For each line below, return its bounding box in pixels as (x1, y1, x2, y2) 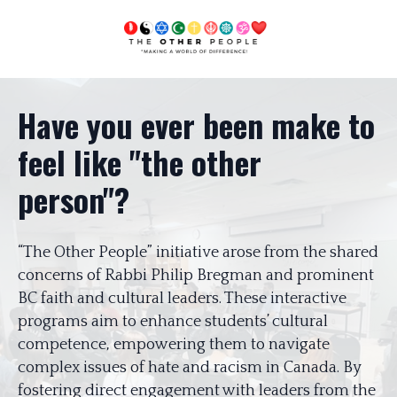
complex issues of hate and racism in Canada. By (18, 359, 362, 377)
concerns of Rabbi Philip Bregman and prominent (18, 267, 374, 284)
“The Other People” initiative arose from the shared (18, 244, 378, 261)
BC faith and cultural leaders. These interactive (18, 290, 346, 307)
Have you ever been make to (18, 101, 375, 148)
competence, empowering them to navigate (18, 336, 330, 354)
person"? (18, 175, 129, 222)
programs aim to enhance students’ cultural (18, 313, 328, 331)
